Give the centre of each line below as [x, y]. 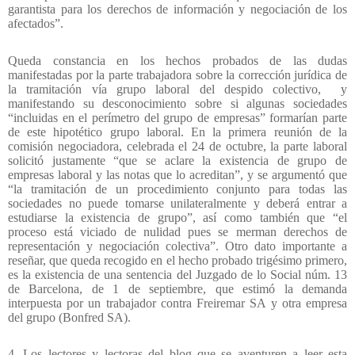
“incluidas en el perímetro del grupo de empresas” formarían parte [177, 117]
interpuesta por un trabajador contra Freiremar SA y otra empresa [177, 303]
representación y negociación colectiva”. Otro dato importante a [177, 246]
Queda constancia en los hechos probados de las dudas [177, 60]
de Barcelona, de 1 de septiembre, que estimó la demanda [177, 288]
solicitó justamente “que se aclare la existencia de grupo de [177, 160]
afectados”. [36, 24]
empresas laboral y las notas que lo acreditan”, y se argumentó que [177, 174]
